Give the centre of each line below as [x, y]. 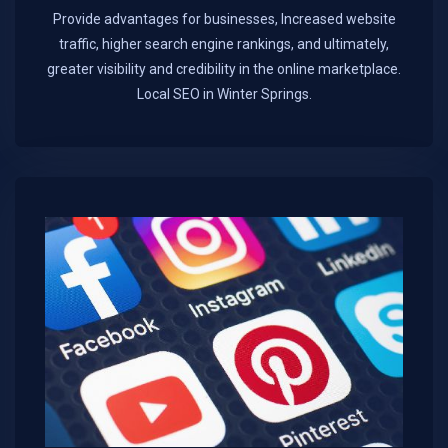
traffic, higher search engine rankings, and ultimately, [224, 44]
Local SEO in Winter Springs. [224, 94]
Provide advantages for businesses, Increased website [224, 19]
